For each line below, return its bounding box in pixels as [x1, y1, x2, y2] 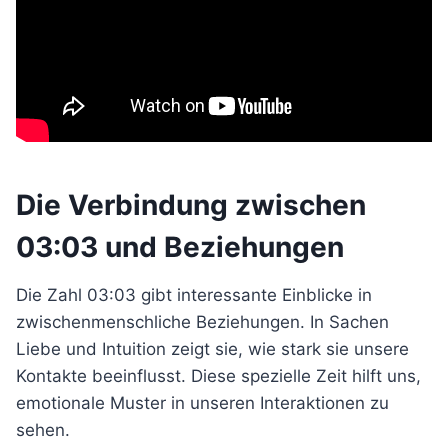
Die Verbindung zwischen [16, 188, 366, 222]
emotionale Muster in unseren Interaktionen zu [16, 393, 389, 413]
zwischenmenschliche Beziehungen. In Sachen [16, 312, 389, 332]
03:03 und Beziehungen [16, 230, 344, 264]
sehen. [16, 420, 70, 440]
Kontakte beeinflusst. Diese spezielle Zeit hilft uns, [16, 366, 421, 386]
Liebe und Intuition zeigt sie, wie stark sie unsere [16, 339, 409, 359]
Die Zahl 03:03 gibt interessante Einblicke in [16, 285, 372, 305]
